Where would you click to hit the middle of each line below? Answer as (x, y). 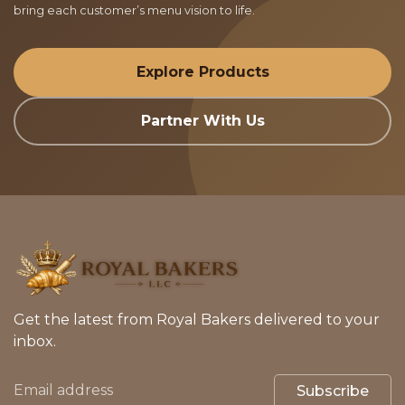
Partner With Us (202, 121)
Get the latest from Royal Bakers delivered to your (197, 319)
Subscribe (333, 391)
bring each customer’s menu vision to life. (134, 11)
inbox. (35, 341)
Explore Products (202, 72)
